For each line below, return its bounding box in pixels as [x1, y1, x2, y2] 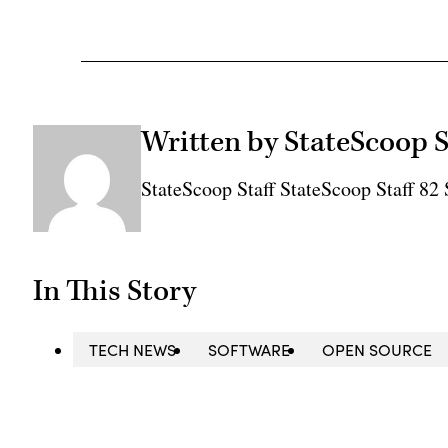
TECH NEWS [89, 339, 177, 361]
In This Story [33, 272, 197, 311]
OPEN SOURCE [322, 339, 433, 361]
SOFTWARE [208, 339, 291, 361]
